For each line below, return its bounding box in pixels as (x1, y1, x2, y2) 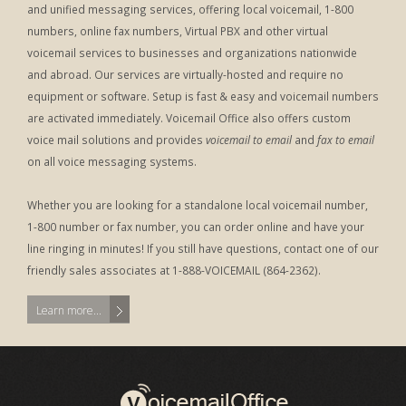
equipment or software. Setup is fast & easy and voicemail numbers (27, 89, 379, 103)
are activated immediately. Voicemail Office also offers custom (27, 111, 351, 125)
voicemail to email (206, 132, 292, 147)
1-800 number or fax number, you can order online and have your (27, 219, 364, 234)
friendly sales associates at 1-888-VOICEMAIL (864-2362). (27, 263, 321, 277)
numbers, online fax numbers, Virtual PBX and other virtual (27, 24, 328, 38)
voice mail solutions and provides (27, 132, 206, 147)
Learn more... (36, 302, 101, 318)
